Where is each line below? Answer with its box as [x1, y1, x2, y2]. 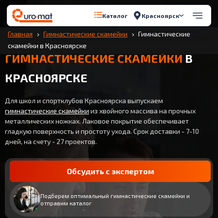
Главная [8, 30, 33, 38]
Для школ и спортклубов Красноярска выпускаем [5, 96, 163, 105]
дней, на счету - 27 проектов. [5, 137, 97, 145]
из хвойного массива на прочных [89, 107, 196, 115]
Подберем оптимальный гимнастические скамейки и [40, 192, 190, 199]
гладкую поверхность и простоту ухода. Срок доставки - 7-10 [5, 127, 199, 135]
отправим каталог [40, 199, 92, 206]
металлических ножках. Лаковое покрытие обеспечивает [5, 117, 189, 125]
